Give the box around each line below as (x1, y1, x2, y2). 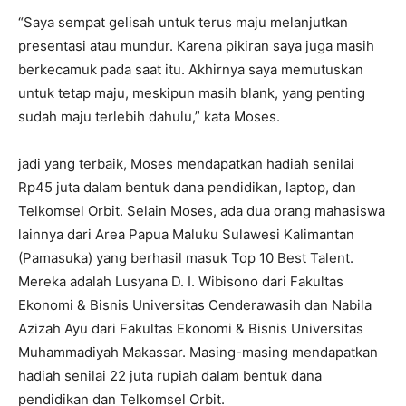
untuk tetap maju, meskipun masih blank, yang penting (18, 84, 365, 102)
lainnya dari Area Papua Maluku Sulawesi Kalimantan (18, 226, 354, 244)
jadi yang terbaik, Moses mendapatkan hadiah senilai (18, 155, 354, 173)
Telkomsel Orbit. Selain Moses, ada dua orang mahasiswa (18, 202, 385, 220)
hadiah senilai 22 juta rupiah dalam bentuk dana (18, 367, 322, 385)
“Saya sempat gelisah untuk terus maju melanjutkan (18, 14, 348, 32)
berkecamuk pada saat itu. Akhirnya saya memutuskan (18, 61, 363, 79)
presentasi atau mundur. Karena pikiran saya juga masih (18, 37, 374, 55)
